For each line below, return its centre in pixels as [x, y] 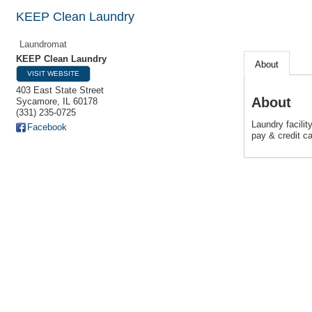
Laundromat [43, 44]
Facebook [47, 127]
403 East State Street [60, 90]
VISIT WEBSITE [53, 73]
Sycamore [37, 101]
